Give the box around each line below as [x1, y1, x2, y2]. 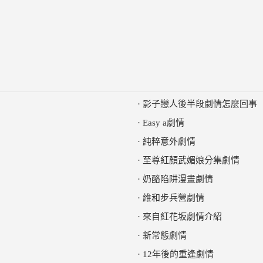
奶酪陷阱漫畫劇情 [143, 174, 213, 184]
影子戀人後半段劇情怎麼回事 [143, 99, 257, 109]
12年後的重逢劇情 [143, 249, 214, 259]
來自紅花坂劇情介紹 [143, 212, 222, 221]
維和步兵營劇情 [143, 193, 204, 203]
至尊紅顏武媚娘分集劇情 [143, 156, 240, 165]
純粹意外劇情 [143, 137, 195, 146]
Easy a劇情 [143, 118, 184, 127]
